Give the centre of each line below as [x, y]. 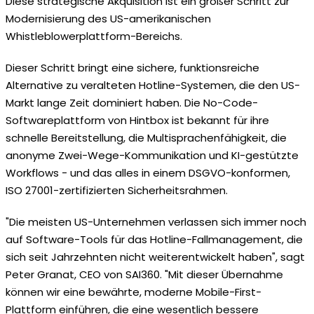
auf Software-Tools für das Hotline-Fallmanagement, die [154, 239]
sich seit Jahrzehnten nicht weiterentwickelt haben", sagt [155, 257]
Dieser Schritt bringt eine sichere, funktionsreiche [132, 67]
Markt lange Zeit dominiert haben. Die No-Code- [132, 102]
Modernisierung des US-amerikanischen [108, 18]
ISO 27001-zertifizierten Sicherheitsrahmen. [117, 190]
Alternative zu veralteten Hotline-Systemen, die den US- [153, 85]
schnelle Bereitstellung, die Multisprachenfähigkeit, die [146, 137]
